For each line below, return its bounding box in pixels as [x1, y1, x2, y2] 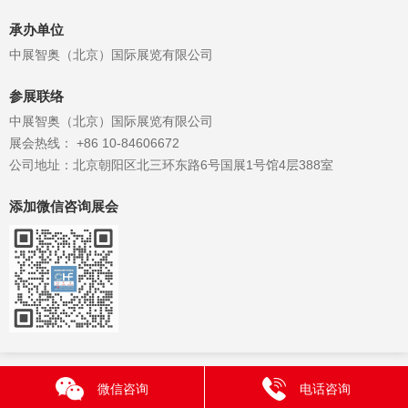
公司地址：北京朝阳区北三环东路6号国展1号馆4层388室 [9, 158, 333, 173]
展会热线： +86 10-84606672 [9, 136, 179, 151]
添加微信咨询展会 [9, 199, 118, 215]
